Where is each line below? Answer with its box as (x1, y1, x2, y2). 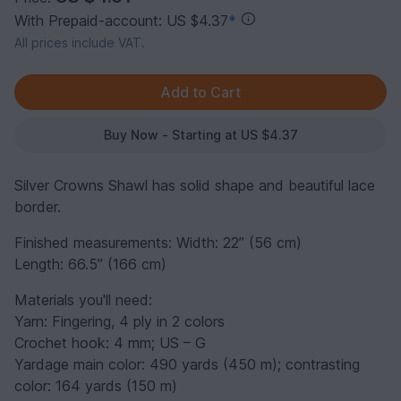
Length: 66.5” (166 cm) (14, 255, 166, 274)
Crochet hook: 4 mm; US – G (14, 334, 206, 353)
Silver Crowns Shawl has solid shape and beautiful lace (14, 176, 375, 195)
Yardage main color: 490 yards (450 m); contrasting (14, 355, 360, 374)
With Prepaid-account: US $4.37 (14, 12, 228, 30)
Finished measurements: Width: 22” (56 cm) (14, 234, 302, 252)
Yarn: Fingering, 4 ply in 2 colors (14, 312, 225, 331)
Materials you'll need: (14, 291, 152, 310)
